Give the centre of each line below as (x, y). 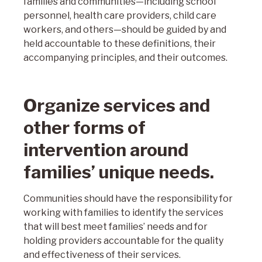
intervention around (106, 150)
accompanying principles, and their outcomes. (125, 58)
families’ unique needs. (119, 172)
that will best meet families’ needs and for (116, 227)
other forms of (85, 127)
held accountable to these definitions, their (120, 44)
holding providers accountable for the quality (123, 241)
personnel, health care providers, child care (120, 15)
